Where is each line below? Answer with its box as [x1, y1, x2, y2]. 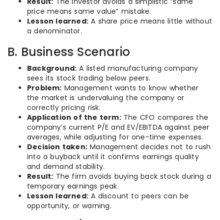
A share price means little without [88, 16, 212, 26]
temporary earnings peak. [27, 181, 119, 191]
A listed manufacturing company [77, 63, 198, 73]
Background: [27, 63, 77, 73]
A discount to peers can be [88, 191, 189, 201]
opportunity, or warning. [27, 201, 111, 211]
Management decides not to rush [87, 142, 211, 152]
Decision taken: [27, 142, 87, 152]
